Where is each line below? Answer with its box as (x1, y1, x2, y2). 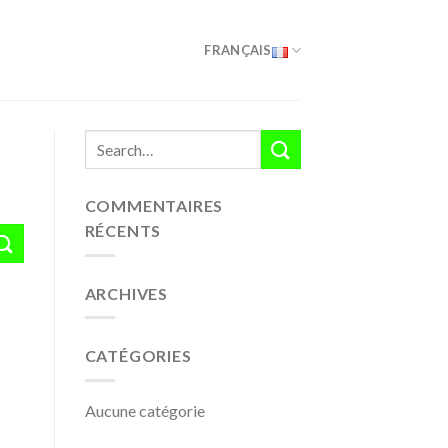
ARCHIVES (84, 283, 168, 303)
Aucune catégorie (84, 400, 205, 420)
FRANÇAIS (204, 42, 272, 58)
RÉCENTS (84, 221, 162, 240)
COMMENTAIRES (84, 196, 224, 215)
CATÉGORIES (84, 346, 192, 366)
